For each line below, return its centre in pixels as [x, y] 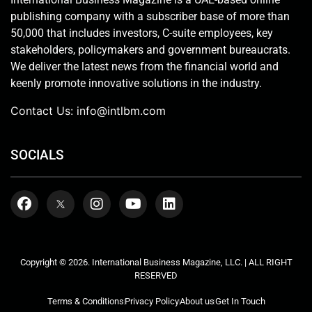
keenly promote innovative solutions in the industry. [136, 84]
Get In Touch [240, 302]
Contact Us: [44, 111]
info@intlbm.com [121, 111]
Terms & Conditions [85, 302]
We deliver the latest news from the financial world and [145, 67]
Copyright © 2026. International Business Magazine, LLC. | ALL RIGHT [156, 263]
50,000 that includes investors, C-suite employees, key [142, 33]
